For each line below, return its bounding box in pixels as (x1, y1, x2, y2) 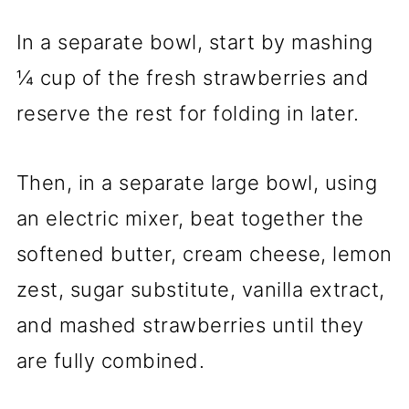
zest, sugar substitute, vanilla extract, (16, 278, 385, 302)
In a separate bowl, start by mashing (16, 30, 373, 55)
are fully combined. (16, 349, 205, 373)
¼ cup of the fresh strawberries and (16, 66, 370, 90)
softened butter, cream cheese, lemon (16, 242, 393, 267)
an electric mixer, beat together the (16, 206, 364, 231)
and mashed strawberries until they (16, 313, 364, 338)
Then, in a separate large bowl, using (16, 171, 378, 195)
